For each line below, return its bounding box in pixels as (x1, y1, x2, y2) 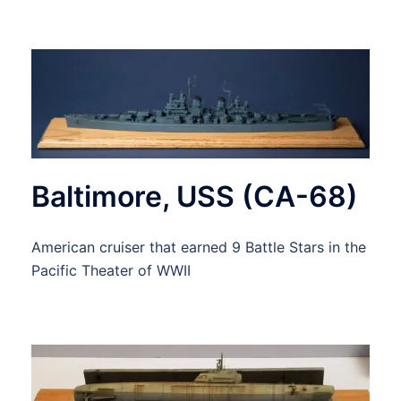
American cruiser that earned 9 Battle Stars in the (31, 238, 366, 257)
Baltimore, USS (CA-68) (31, 179, 358, 215)
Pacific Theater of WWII (31, 261, 191, 280)
